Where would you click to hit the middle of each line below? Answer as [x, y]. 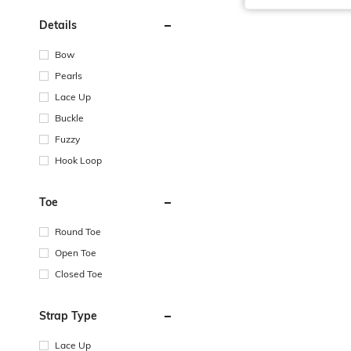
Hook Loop [78, 160]
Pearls [69, 75]
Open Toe [76, 252]
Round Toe [78, 231]
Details [58, 25]
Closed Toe [79, 273]
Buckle [69, 118]
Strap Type [68, 315]
